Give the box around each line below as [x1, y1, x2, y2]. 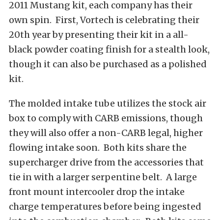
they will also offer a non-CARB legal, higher [9, 127, 203, 138]
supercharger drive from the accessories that [9, 157, 204, 168]
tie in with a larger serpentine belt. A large [9, 171, 197, 183]
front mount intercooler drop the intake [9, 186, 185, 197]
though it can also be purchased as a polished [9, 58, 207, 70]
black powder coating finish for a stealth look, [9, 44, 210, 55]
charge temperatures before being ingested [9, 201, 201, 212]
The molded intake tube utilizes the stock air [9, 98, 206, 109]
